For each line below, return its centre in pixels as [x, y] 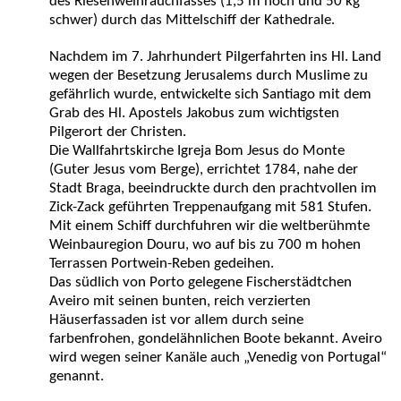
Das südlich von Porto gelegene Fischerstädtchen [200, 282]
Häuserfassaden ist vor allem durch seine [176, 320]
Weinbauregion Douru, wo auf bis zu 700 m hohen [205, 245]
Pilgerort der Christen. [118, 132]
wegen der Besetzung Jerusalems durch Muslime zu [209, 76]
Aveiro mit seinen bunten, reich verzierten [180, 301]
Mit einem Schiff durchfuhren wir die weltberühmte [209, 226]
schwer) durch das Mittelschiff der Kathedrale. [192, 20]
